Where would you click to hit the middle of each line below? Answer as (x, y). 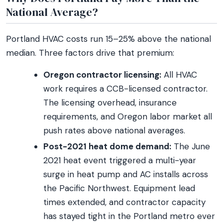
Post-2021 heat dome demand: (107, 146)
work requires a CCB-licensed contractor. (125, 89)
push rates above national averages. (114, 130)
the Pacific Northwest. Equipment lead (119, 188)
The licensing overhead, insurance (110, 103)
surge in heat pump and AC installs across (126, 174)
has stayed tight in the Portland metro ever (129, 216)
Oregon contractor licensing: (102, 75)
